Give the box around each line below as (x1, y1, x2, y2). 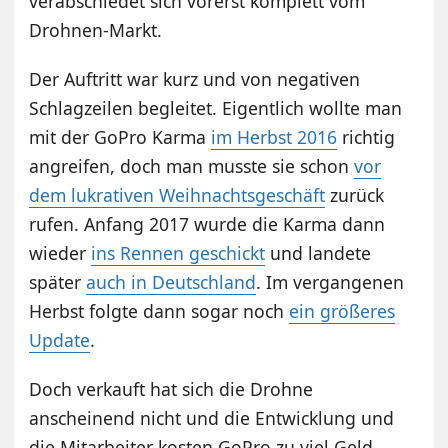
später (29, 269, 87, 294)
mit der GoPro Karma (29, 124, 212, 149)
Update (29, 327, 91, 352)
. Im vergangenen (256, 269, 405, 294)
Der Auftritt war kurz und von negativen (29, 66, 361, 91)
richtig (337, 124, 396, 149)
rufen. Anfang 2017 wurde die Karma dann (29, 211, 386, 236)
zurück (325, 182, 385, 207)
